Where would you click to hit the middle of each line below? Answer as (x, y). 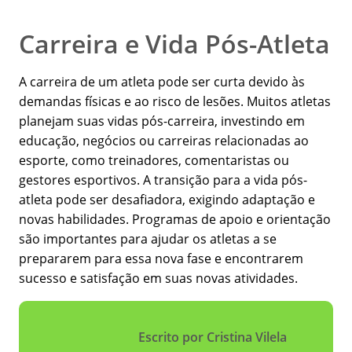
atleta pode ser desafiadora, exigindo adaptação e (167, 200)
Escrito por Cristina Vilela (213, 337)
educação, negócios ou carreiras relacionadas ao (164, 141)
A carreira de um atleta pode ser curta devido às (162, 82)
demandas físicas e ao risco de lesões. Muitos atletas (175, 102)
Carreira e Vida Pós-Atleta (174, 44)
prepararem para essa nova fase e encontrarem (161, 259)
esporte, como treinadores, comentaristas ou (154, 161)
